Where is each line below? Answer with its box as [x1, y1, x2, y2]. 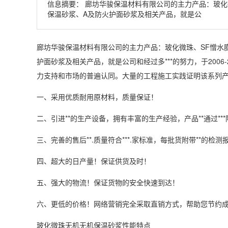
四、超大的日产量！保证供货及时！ [37, 156, 151, 166]
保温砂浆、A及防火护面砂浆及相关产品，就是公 [47, 9, 202, 19]
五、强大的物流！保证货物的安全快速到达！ [37, 177, 179, 187]
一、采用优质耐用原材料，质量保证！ [37, 92, 158, 102]
